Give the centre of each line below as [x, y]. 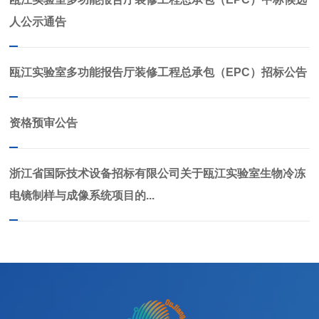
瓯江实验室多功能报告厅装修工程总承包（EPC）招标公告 [158, 73]
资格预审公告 [43, 123]
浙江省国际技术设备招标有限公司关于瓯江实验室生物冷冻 [157, 174]
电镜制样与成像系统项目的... [82, 196]
